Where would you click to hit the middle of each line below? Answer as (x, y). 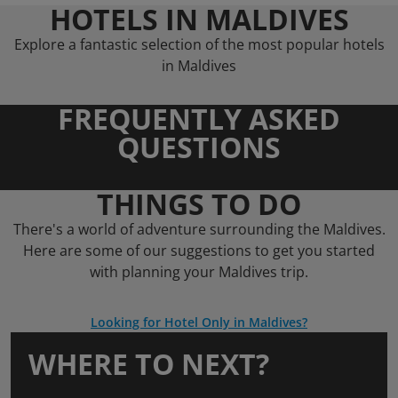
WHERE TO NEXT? (149, 364)
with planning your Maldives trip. (199, 272)
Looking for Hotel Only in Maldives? (199, 322)
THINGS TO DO (199, 204)
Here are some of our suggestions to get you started (199, 251)
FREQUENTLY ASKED (199, 119)
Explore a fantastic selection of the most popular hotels (199, 44)
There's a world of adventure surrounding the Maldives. (199, 229)
